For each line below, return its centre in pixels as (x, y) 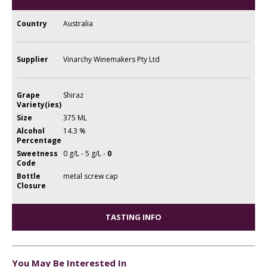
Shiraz (74, 95)
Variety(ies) (39, 104)
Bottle (29, 176)
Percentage (39, 140)
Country (32, 23)
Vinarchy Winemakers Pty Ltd (112, 59)
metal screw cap (91, 176)
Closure (32, 185)
